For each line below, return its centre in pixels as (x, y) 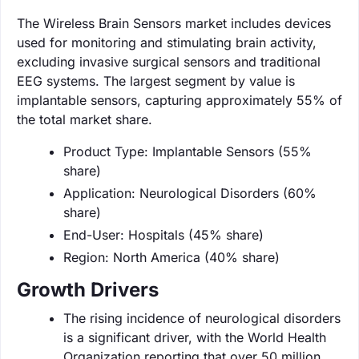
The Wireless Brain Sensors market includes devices (174, 23)
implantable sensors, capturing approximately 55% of (179, 100)
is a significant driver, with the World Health (195, 337)
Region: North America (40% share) (171, 257)
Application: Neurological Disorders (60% (190, 193)
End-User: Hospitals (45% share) (163, 234)
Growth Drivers (88, 289)
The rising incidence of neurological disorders (202, 318)
